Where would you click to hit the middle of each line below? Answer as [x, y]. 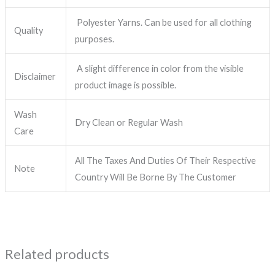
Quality [29, 31]
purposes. [95, 39]
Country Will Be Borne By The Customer [156, 177]
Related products [57, 254]
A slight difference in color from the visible [160, 69]
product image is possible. [126, 85]
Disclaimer [35, 77]
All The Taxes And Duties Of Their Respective [166, 161]
